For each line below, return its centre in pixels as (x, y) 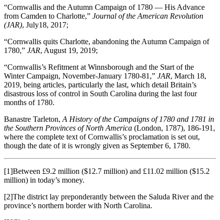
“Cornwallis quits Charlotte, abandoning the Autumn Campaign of (107, 41)
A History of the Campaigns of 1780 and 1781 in (138, 119)
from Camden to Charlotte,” (48, 16)
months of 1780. (29, 102)
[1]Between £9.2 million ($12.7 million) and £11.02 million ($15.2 (107, 171)
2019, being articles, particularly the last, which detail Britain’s (100, 84)
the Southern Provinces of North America (69, 128)
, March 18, (188, 76)
